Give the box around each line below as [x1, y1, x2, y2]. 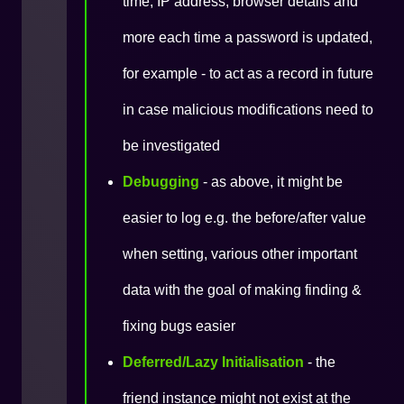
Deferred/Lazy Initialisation [123, 354, 304, 370]
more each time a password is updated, [123, 30, 372, 45]
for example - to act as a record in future [123, 66, 373, 81]
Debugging [123, 174, 199, 189]
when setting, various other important [123, 246, 357, 262]
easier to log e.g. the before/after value [123, 210, 366, 225]
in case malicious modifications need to [123, 102, 373, 117]
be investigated [123, 138, 220, 153]
